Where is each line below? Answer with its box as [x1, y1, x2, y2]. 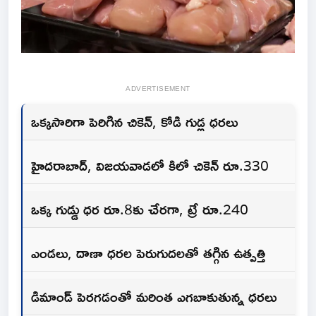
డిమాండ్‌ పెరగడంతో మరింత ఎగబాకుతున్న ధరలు [31, 282, 276, 311]
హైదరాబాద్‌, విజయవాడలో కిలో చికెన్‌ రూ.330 [31, 151, 269, 180]
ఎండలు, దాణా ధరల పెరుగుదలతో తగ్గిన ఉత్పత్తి [31, 238, 265, 267]
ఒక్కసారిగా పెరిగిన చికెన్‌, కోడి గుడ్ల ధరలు [31, 107, 238, 136]
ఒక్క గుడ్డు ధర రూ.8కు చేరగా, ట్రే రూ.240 [31, 195, 248, 224]
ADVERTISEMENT [126, 82, 190, 96]
